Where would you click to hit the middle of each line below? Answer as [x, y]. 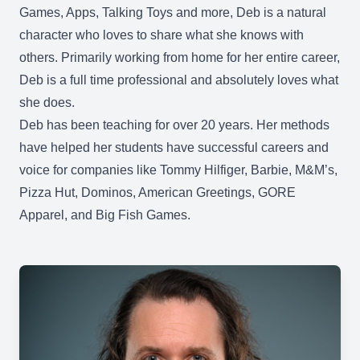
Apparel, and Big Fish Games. [105, 215]
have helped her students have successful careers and [174, 147]
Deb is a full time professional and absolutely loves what [179, 80]
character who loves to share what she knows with [162, 35]
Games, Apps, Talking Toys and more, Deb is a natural [173, 12]
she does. [47, 102]
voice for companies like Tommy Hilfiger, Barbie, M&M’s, [178, 170]
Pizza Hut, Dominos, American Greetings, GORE [157, 192]
